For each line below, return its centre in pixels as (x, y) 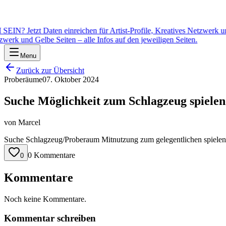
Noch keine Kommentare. (45, 199)
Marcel (29, 122)
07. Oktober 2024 (71, 79)
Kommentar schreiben (50, 218)
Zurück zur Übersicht (50, 70)
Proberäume (23, 79)
